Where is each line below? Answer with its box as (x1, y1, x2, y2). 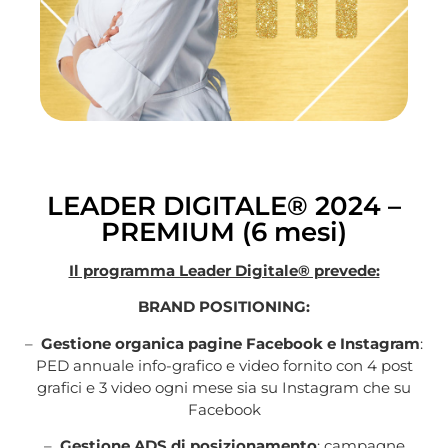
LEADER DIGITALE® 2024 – (47, 189, 401, 222)
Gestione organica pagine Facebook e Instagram (41, 333, 420, 353)
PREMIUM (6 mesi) (101, 215, 347, 248)
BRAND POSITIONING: (138, 297, 310, 317)
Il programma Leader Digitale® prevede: (68, 260, 380, 280)
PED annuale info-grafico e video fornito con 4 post (35, 355, 413, 375)
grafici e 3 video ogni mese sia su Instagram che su (37, 377, 411, 397)
